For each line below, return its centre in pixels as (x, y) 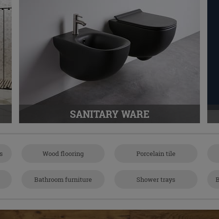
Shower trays (156, 179)
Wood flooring (63, 153)
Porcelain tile (156, 153)
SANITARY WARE (109, 114)
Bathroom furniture (63, 179)
